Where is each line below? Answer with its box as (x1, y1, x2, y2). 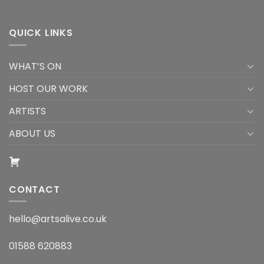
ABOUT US (9, 126, 55, 140)
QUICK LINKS (9, 26, 73, 40)
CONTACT (9, 182, 60, 196)
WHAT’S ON (9, 59, 61, 73)
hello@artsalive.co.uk (9, 212, 107, 226)
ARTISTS (9, 104, 46, 118)
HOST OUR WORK (9, 81, 88, 95)
